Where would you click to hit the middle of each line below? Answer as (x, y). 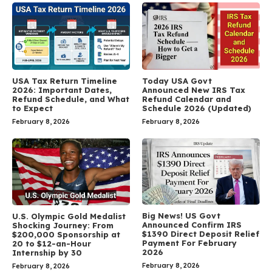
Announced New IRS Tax (194, 90)
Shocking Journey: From (63, 226)
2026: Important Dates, (62, 90)
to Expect (32, 108)
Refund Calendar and (187, 99)
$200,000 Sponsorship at (66, 235)
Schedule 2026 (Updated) (197, 108)
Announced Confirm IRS (192, 224)
